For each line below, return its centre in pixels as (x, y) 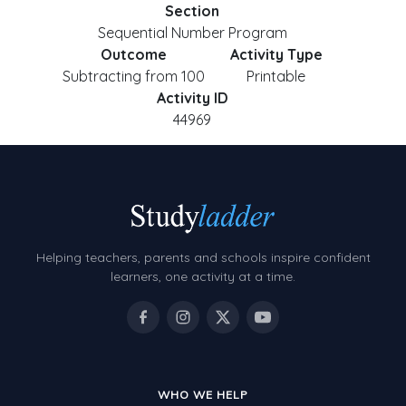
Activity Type (276, 54)
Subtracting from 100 (133, 76)
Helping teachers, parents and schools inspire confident (203, 258)
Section (192, 11)
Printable (276, 76)
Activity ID (192, 98)
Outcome (133, 54)
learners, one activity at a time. (203, 277)
